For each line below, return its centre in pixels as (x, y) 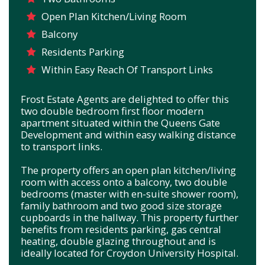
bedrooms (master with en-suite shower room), (130, 193)
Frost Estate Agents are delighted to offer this (125, 99)
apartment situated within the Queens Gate (120, 122)
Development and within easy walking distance (128, 134)
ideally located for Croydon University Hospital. (130, 253)
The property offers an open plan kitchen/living (128, 170)
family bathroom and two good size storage (121, 205)
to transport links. (62, 146)
